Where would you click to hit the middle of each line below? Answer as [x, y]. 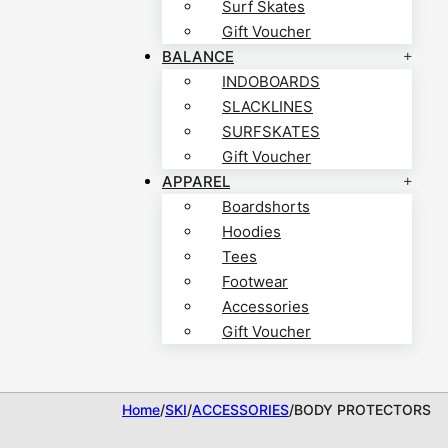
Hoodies [251, 232]
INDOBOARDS [271, 82]
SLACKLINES [267, 107]
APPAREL [196, 182]
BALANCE [198, 57]
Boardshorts [266, 207]
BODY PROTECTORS [362, 410]
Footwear [255, 282]
